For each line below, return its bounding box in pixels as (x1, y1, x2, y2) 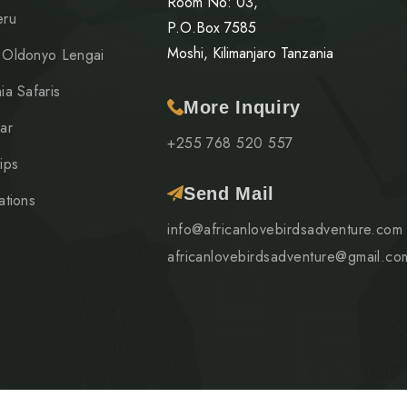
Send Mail (184, 184, 275, 204)
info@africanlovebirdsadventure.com (167, 219, 403, 241)
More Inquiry (184, 97, 302, 118)
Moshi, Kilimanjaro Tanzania (167, 43, 334, 65)
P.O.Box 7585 (167, 17, 257, 39)
